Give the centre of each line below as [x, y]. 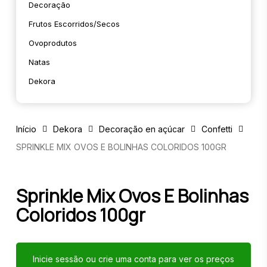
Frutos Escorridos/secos [74, 24]
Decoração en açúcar [142, 129]
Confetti [217, 129]
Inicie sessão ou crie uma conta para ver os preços [133, 259]
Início [26, 129]
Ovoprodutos [52, 43]
